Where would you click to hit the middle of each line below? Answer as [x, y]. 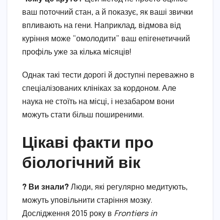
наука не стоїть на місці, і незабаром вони [98, 102]
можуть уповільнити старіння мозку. [87, 200]
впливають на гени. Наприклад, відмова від [101, 26]
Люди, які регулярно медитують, [128, 187]
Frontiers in [136, 214]
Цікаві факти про [88, 141]
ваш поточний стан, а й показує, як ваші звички [108, 12]
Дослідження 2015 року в [68, 214]
